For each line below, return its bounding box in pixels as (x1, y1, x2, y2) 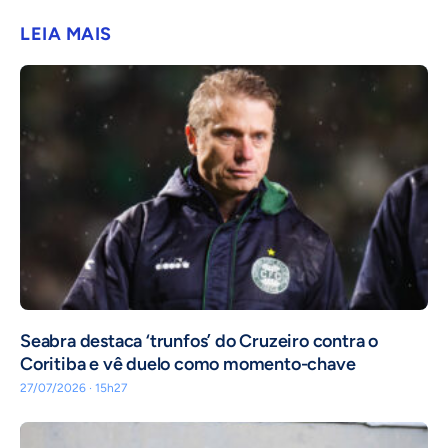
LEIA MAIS (20, 23, 112, 46)
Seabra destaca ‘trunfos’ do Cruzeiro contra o (20, 330, 378, 353)
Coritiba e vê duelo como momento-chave (20, 353, 356, 376)
